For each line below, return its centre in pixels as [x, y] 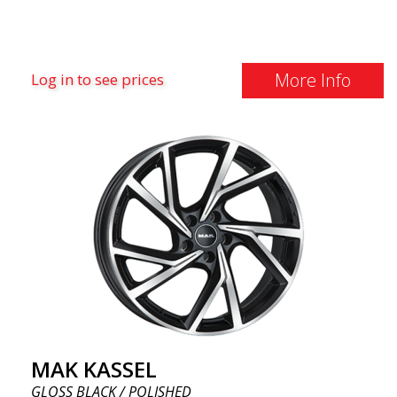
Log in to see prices [97, 79]
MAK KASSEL [94, 369]
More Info [312, 80]
